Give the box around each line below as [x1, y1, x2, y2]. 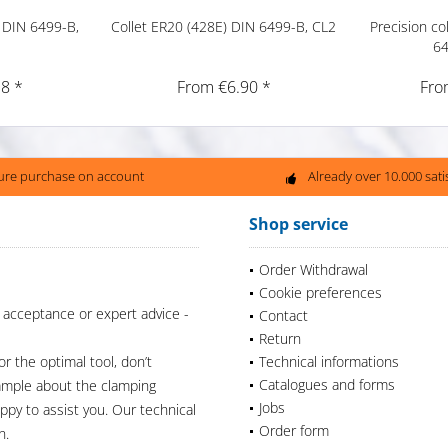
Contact [259, 305, 308, 325]
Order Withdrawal [259, 259, 368, 279]
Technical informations [259, 351, 399, 371]
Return [259, 328, 301, 348]
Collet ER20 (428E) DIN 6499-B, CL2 [111, 16, 337, 36]
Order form [259, 420, 329, 440]
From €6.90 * [176, 75, 271, 98]
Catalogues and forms [259, 374, 395, 394]
